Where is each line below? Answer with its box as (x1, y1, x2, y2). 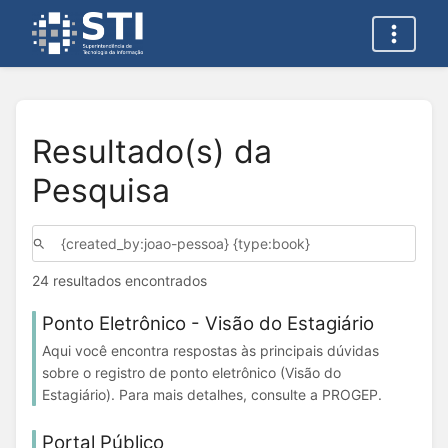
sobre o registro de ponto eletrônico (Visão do (42, 363, 341, 381)
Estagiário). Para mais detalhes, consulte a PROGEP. (42, 385, 382, 403)
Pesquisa (32, 170, 170, 210)
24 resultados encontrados (32, 272, 207, 290)
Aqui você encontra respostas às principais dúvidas (42, 341, 379, 359)
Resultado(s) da (32, 131, 272, 171)
